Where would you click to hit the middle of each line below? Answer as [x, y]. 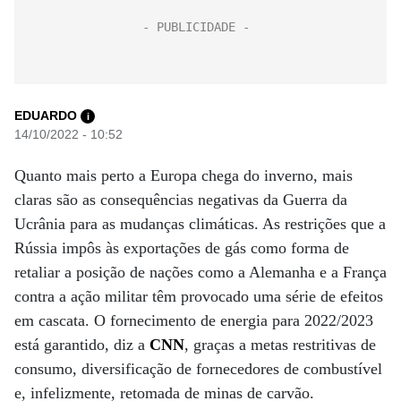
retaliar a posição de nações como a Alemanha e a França [200, 272]
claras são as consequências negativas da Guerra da [181, 200]
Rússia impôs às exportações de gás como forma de [182, 248]
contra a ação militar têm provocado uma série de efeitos [199, 296]
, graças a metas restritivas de [280, 345]
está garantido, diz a [82, 345]
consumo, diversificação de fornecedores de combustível [198, 369]
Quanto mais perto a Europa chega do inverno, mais [183, 175]
